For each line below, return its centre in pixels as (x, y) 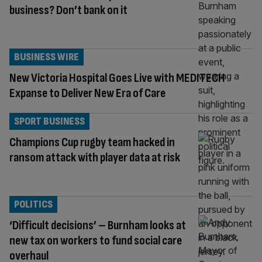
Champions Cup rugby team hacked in (92, 142)
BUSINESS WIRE (46, 57)
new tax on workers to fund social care (96, 240)
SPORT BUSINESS (49, 121)
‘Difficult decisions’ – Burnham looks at (98, 225)
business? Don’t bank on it (68, 10)
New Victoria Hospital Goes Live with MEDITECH (117, 78)
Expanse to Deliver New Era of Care (87, 93)
